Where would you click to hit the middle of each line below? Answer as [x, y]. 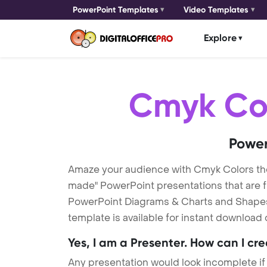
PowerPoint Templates [116, 10]
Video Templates [216, 10]
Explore [220, 38]
